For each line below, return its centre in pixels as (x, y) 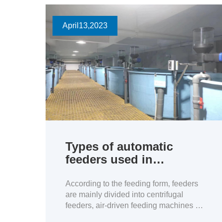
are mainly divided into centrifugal (124, 194)
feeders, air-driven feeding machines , (130, 205)
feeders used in (109, 159)
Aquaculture (100, 172)
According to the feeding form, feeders (132, 184)
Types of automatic (119, 146)
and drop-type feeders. (105, 216)
